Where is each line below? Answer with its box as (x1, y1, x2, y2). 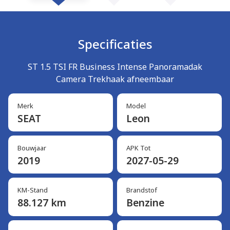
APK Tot (126, 143, 150, 153)
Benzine (126, 196, 164, 210)
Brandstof (126, 185, 157, 195)
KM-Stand (17, 185, 48, 195)
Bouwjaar (17, 143, 46, 153)
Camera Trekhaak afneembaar (56, 73, 174, 85)
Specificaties (78, 35, 152, 52)
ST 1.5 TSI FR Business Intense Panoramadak (28, 61, 202, 72)
